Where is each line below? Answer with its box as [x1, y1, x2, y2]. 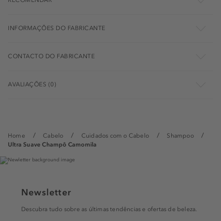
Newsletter [21, 187, 72, 198]
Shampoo [167, 132, 194, 139]
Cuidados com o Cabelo [81, 132, 149, 139]
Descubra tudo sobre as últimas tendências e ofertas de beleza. [21, 206, 197, 213]
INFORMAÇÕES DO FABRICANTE [8, 25, 106, 32]
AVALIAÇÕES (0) [8, 81, 56, 88]
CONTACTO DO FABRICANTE [8, 53, 95, 60]
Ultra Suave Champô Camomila [8, 141, 97, 148]
